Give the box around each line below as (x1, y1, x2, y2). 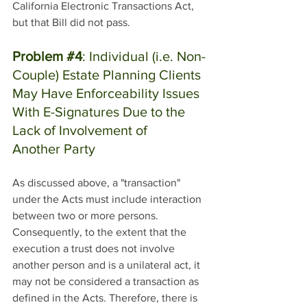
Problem (12, 49, 66, 64)
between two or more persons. (12, 210, 161, 222)
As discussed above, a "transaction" (12, 177, 183, 189)
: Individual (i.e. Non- (82, 49, 206, 64)
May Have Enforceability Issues (12, 86, 203, 101)
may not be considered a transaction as (12, 275, 201, 288)
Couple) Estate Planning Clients (12, 67, 204, 83)
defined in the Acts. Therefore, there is (12, 292, 200, 304)
